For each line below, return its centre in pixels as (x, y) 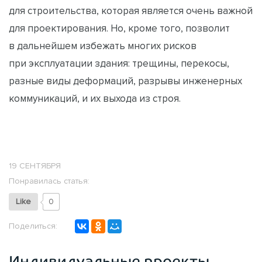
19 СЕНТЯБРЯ (35, 166)
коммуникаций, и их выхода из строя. (95, 98)
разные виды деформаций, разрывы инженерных (125, 80)
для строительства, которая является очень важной (131, 10)
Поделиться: (33, 226)
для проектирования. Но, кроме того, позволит (119, 28)
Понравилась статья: (49, 181)
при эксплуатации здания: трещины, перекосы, (119, 63)
